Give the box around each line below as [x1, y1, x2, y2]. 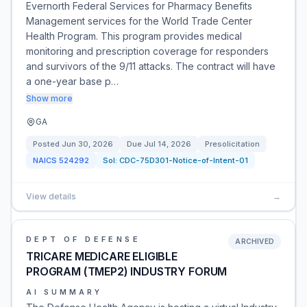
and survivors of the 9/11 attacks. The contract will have [26, 60, 275, 72]
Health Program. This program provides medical [26, 30, 242, 42]
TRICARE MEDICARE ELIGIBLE [26, 249, 177, 263]
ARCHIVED [235, 237, 274, 245]
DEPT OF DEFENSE [26, 234, 140, 244]
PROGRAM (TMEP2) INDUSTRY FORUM [26, 265, 228, 278]
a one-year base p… [26, 75, 119, 87]
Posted [33, 139, 62, 149]
